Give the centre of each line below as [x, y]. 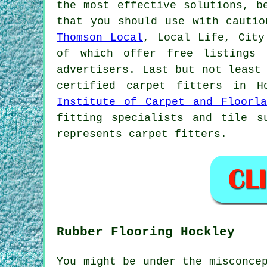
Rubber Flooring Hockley [146, 232]
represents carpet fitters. [142, 134]
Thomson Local [100, 37]
